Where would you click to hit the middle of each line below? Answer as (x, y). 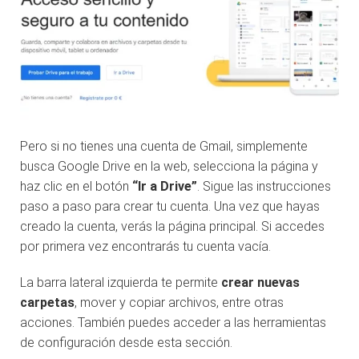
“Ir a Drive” (165, 186)
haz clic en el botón (76, 186)
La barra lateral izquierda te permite (121, 282)
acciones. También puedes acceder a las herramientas (173, 322)
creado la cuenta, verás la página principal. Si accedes (172, 226)
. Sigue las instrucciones (264, 186)
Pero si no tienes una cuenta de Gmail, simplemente (164, 146)
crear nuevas (260, 282)
